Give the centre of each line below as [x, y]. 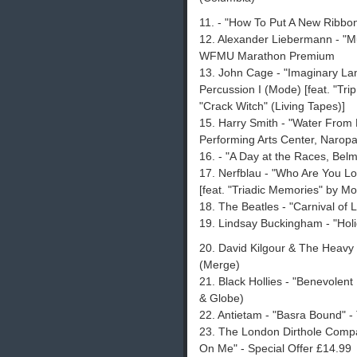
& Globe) [222, 298]
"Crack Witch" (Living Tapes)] [272, 106]
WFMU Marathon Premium [267, 56]
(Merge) [220, 265]
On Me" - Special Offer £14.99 [275, 349]
